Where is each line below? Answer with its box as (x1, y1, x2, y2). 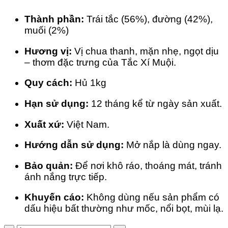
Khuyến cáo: (24, 192, 84, 203)
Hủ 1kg (72, 77, 106, 89)
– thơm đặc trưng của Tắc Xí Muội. (24, 56, 176, 68)
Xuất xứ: (24, 119, 64, 130)
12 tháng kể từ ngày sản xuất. (89, 98, 222, 109)
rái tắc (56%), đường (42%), (92, 13, 213, 24)
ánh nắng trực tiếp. (24, 171, 107, 182)
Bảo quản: (24, 160, 73, 171)
